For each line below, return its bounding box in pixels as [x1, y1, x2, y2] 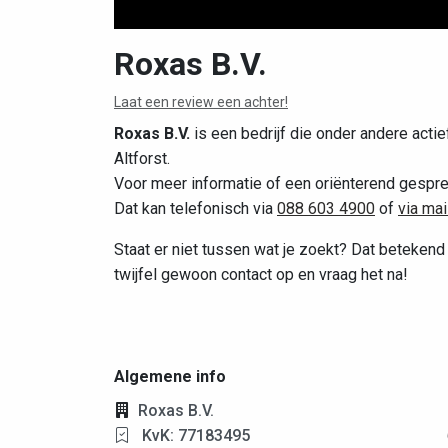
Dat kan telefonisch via [114, 199, 277, 219]
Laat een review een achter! [114, 94, 288, 111]
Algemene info [114, 367, 226, 387]
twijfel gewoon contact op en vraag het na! [114, 265, 408, 285]
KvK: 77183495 [138, 426, 250, 446]
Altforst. [114, 149, 170, 169]
